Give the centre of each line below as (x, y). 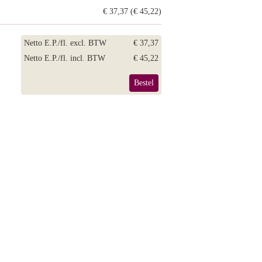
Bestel (144, 83)
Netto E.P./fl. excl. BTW (65, 43)
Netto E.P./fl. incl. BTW (65, 58)
